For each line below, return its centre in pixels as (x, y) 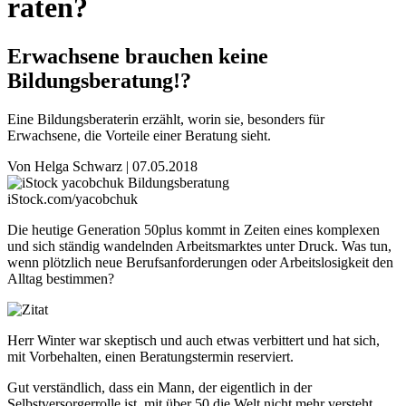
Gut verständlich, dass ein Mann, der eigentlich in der (159, 387)
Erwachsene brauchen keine (138, 56)
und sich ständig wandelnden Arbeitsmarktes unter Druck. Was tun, (199, 246)
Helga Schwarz (78, 166)
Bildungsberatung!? (99, 80)
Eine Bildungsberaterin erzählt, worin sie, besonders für (166, 119)
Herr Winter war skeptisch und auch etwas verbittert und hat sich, (193, 340)
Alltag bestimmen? (61, 278)
